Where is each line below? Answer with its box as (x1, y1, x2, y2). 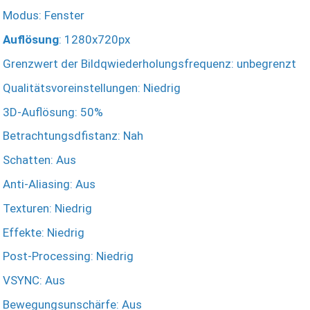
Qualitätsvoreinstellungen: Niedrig (3, 80, 181, 95)
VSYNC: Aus (3, 273, 65, 288)
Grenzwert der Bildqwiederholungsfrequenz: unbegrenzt (3, 57, 296, 71)
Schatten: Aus (3, 153, 76, 167)
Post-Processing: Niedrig (3, 249, 134, 264)
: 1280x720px (59, 33, 130, 47)
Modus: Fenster (3, 8, 84, 23)
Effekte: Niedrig (3, 225, 84, 239)
